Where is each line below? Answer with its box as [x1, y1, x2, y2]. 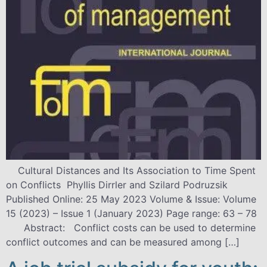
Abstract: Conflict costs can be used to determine [6, 222, 256, 234]
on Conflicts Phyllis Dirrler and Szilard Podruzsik [6, 179, 234, 191]
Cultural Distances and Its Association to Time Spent [6, 164, 256, 176]
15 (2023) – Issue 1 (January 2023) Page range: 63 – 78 [6, 207, 257, 219]
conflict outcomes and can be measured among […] [6, 236, 240, 248]
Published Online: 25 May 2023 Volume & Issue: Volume [6, 193, 256, 205]
